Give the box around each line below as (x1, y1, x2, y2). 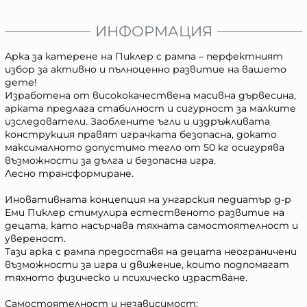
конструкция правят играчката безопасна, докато (5, 127, 277, 140)
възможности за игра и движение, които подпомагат (5, 258, 289, 271)
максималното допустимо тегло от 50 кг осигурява (5, 140, 284, 153)
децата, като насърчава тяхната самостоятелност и (5, 219, 298, 232)
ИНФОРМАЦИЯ (95, 22, 212, 40)
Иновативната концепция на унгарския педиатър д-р (5, 193, 291, 206)
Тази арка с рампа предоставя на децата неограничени (5, 245, 297, 258)
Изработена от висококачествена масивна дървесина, (5, 88, 296, 101)
